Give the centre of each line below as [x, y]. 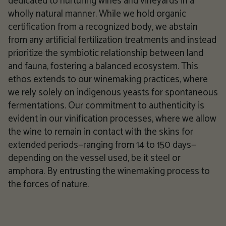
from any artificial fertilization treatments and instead [112, 40]
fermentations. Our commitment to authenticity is [106, 105]
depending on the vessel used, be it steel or [94, 158]
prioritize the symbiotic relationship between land [106, 53]
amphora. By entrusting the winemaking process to [109, 171]
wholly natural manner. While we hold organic [97, 14]
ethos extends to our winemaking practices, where [108, 79]
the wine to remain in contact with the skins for [101, 132]
